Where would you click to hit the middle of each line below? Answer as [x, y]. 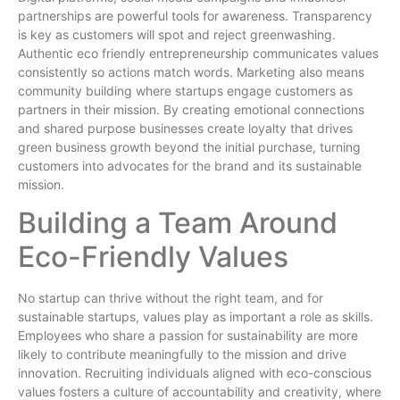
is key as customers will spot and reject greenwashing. [177, 34]
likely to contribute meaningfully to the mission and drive [182, 354]
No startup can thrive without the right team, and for [171, 298]
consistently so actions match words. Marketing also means [191, 71]
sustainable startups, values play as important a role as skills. [196, 317]
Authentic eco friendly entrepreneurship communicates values [198, 53]
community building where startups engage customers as [185, 90]
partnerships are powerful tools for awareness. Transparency [195, 15]
